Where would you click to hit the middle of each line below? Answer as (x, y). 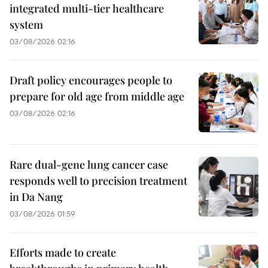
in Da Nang (36, 197)
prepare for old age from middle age (97, 97)
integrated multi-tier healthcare (87, 9)
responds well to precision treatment (98, 181)
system (26, 25)
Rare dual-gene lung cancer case (89, 165)
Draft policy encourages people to (91, 80)
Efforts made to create (63, 253)
